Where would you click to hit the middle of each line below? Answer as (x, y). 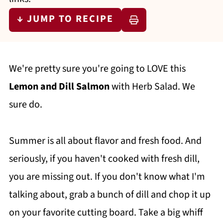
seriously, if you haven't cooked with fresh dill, (104, 159)
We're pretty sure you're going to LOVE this (97, 69)
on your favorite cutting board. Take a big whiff (106, 213)
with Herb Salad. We (152, 87)
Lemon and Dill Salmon (59, 87)
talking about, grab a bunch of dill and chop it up (110, 195)
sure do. (25, 105)
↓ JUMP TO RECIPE (65, 19)
